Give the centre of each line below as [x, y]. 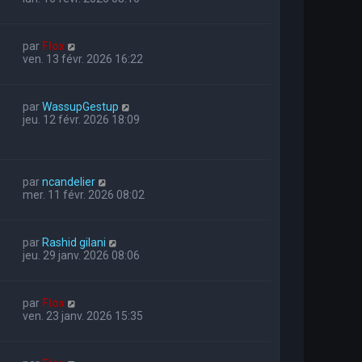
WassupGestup [80, 106]
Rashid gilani [74, 242]
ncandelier [69, 181]
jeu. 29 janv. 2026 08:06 [81, 255]
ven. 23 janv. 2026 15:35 [83, 316]
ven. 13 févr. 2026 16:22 [83, 59]
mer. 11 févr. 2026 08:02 [84, 194]
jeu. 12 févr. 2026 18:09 [81, 119]
